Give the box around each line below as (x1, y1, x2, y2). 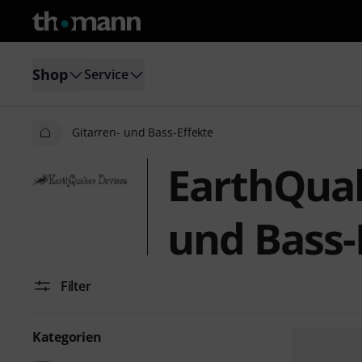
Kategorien (32, 328, 102, 346)
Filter (61, 277, 91, 295)
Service (84, 65, 128, 83)
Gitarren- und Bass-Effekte (72, 124, 214, 140)
